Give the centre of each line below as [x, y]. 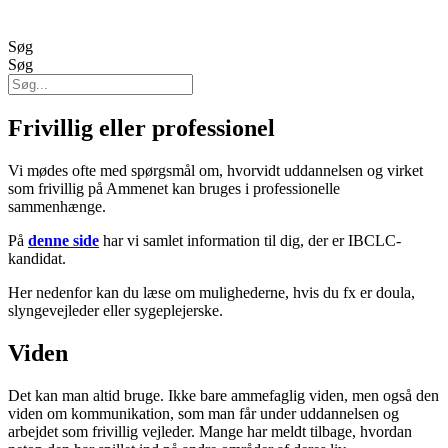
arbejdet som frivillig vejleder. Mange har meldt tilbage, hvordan [210, 431]
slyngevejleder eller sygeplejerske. [115, 310]
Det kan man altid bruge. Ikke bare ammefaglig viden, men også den [223, 395]
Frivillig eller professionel [141, 127]
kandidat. [37, 258]
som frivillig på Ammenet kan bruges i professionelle [174, 188]
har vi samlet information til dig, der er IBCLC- [250, 240]
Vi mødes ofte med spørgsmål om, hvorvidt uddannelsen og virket [215, 170]
